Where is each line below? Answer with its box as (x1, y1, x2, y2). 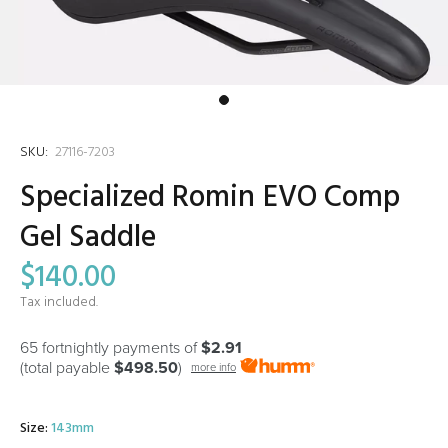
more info (191, 361, 236, 375)
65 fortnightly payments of (20, 338, 201, 358)
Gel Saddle (20, 214, 157, 262)
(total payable (20, 358, 114, 378)
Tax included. (20, 291, 98, 314)
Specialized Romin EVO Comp (20, 174, 400, 222)
